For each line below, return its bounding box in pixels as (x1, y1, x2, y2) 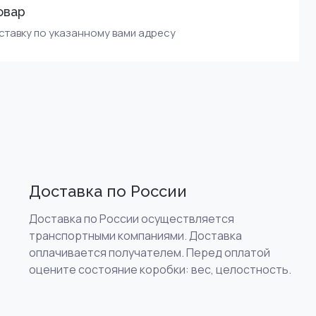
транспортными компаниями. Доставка (29, 227, 242, 243)
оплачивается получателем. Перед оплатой (29, 244, 270, 260)
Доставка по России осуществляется (29, 210, 234, 226)
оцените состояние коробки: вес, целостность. (29, 261, 291, 277)
